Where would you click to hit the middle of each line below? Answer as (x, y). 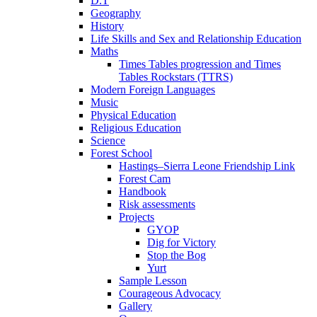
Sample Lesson (153, 280)
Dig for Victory (181, 242)
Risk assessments (157, 204)
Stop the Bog (177, 255)
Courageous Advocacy (170, 293)
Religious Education (136, 127)
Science (108, 140)
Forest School (121, 153)
